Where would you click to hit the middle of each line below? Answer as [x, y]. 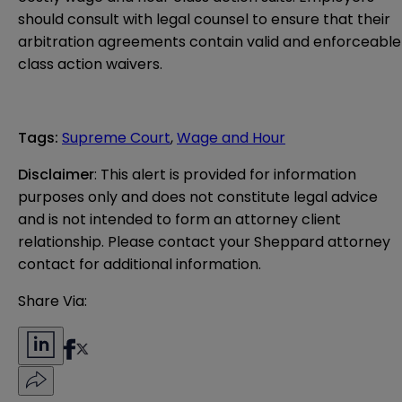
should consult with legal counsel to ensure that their [204, 19]
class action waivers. [90, 64]
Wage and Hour [231, 137]
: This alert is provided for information [225, 174]
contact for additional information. [140, 264]
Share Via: [52, 301]
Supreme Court [116, 137]
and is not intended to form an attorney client [179, 219]
